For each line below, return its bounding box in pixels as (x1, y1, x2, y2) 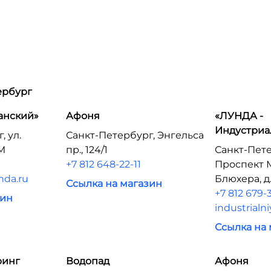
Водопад (65, 255, 109, 267)
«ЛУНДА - (215, 110, 264, 122)
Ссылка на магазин (65, 178, 162, 189)
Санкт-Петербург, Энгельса (65, 129, 204, 141)
